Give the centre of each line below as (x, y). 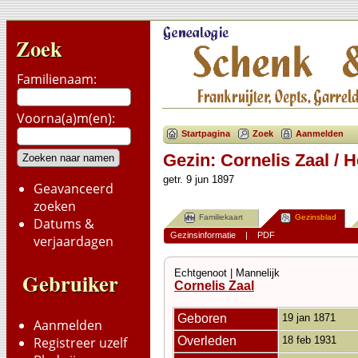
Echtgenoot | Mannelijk (227, 272)
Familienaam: (57, 79)
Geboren (204, 318)
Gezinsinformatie (203, 235)
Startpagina (206, 134)
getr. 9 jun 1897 (199, 179)
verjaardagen (74, 241)
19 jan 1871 (310, 317)
